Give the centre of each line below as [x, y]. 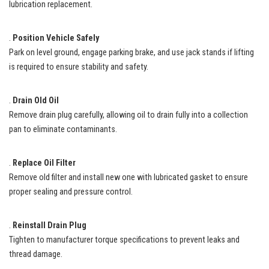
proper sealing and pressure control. [71, 192]
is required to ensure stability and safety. [79, 67]
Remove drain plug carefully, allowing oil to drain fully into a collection [128, 115]
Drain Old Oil [36, 100]
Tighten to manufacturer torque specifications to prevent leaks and [124, 240]
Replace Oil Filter [44, 163]
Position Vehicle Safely [56, 38]
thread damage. [36, 254]
